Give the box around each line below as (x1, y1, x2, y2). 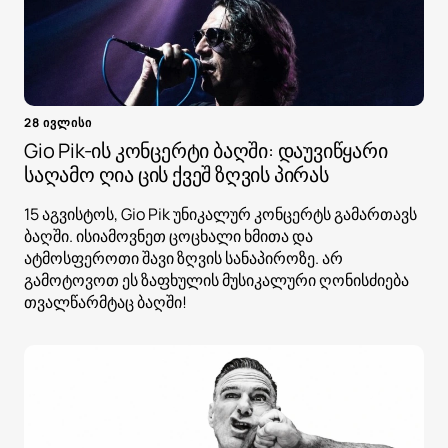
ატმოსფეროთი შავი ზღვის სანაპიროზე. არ (24, 247, 343, 270)
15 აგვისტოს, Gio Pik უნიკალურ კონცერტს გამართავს (24, 203, 417, 226)
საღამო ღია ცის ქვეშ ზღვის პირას (24, 161, 329, 189)
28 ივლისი (24, 114, 92, 132)
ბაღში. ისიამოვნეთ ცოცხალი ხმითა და (24, 225, 313, 248)
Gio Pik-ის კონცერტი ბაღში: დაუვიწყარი (24, 137, 388, 165)
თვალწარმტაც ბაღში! (24, 291, 187, 314)
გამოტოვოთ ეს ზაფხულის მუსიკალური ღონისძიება (24, 269, 409, 292)
